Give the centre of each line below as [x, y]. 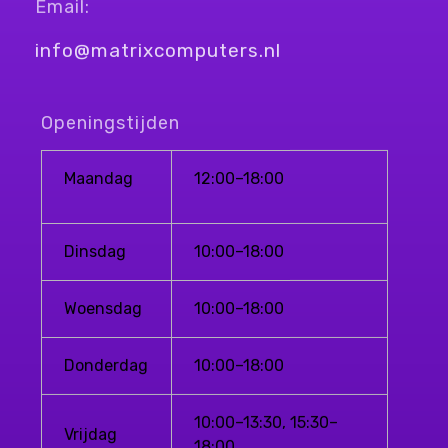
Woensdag [103, 308]
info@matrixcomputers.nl [158, 49]
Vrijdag [91, 434]
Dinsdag [95, 251]
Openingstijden [110, 122]
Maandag [99, 178]
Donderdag [106, 365]
